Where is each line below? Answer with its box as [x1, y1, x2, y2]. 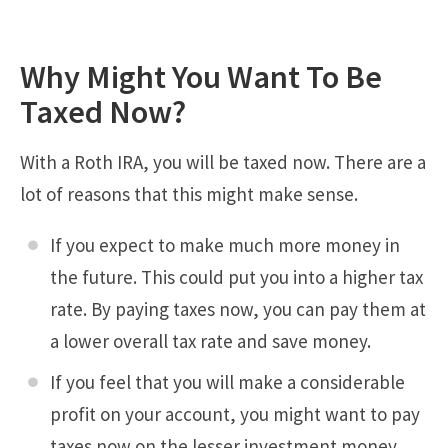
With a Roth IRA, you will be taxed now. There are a [20, 149, 426, 174]
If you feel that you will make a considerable [50, 370, 405, 395]
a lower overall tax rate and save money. [50, 328, 371, 353]
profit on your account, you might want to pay [50, 402, 420, 427]
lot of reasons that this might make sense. [20, 181, 358, 206]
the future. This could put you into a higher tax [50, 264, 423, 289]
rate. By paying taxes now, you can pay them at [50, 296, 426, 321]
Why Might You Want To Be [20, 56, 382, 98]
